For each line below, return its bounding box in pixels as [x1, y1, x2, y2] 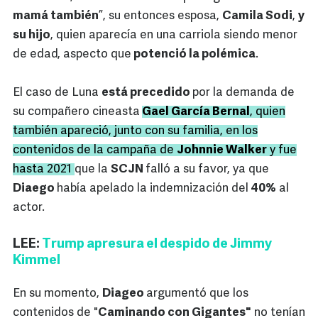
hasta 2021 [13, 163, 75, 176]
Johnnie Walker [177, 144, 267, 157]
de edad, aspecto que [13, 48, 131, 61]
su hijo [13, 29, 50, 42]
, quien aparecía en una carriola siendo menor [50, 29, 297, 42]
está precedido [102, 87, 192, 99]
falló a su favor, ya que [146, 163, 269, 176]
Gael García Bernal [142, 106, 250, 119]
